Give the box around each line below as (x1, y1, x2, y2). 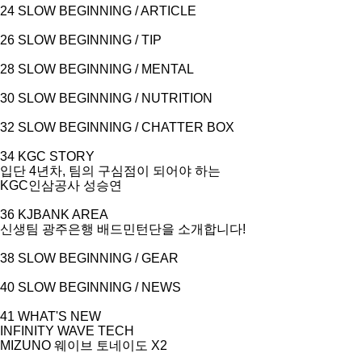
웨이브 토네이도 (54, 338, 148, 352)
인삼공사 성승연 (28, 178, 122, 192)
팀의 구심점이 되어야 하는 (69, 163, 221, 178)
